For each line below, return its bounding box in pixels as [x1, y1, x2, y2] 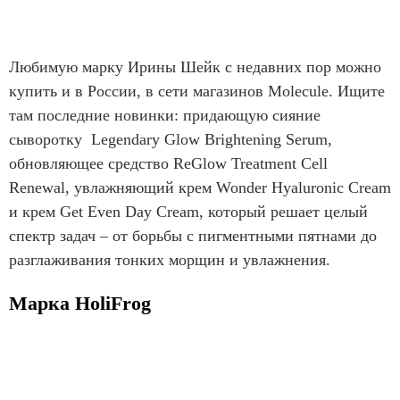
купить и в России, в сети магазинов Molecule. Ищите [9, 82, 385, 101]
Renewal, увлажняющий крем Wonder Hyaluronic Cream [9, 179, 391, 197]
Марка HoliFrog [9, 292, 156, 315]
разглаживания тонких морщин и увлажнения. [9, 251, 330, 270]
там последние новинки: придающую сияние [9, 106, 321, 125]
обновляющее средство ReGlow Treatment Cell [9, 154, 328, 173]
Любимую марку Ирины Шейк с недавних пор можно [9, 58, 381, 77]
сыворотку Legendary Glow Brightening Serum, [9, 130, 332, 149]
